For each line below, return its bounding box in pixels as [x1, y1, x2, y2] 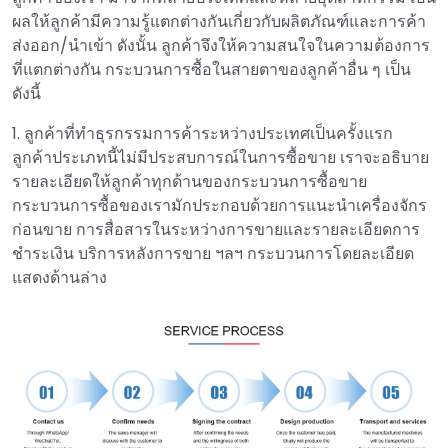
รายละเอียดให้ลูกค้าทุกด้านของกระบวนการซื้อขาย [12, 170, 367, 194]
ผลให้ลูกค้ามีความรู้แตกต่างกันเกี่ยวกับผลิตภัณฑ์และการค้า [12, 10, 426, 34]
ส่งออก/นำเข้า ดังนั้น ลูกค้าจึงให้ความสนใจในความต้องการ [12, 34, 430, 58]
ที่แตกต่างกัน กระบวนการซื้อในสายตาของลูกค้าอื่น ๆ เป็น [12, 58, 411, 82]
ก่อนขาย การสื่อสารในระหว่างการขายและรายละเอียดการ [12, 218, 420, 242]
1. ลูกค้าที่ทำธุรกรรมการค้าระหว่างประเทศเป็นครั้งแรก [12, 122, 393, 146]
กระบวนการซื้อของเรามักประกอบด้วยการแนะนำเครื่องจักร [12, 194, 427, 218]
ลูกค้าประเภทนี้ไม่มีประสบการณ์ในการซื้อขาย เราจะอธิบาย [12, 146, 429, 170]
